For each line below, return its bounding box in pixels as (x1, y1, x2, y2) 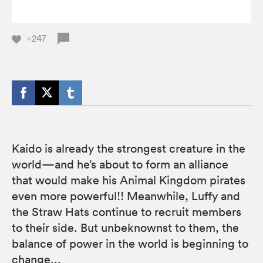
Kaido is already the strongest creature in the (12, 141, 245, 156)
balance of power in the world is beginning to (12, 236, 248, 251)
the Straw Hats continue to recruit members (12, 204, 241, 219)
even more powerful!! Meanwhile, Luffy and (12, 188, 240, 203)
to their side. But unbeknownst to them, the (12, 220, 239, 235)
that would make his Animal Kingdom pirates (12, 173, 245, 187)
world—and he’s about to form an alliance (12, 157, 228, 171)
